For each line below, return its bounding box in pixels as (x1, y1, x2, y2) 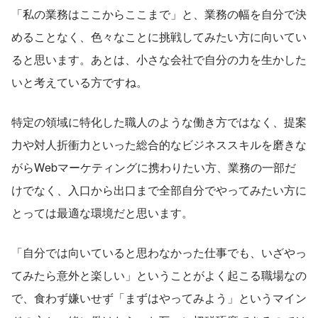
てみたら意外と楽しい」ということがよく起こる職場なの (11, 267, 307, 284)
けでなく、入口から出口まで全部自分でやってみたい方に (11, 182, 307, 199)
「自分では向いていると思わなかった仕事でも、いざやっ (11, 244, 307, 261)
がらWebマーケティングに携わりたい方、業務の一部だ (11, 159, 296, 176)
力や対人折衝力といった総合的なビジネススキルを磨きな (11, 136, 307, 153)
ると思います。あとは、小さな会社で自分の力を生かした (11, 51, 307, 68)
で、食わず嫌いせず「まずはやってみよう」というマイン (11, 290, 307, 307)
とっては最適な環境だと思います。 (11, 204, 193, 221)
